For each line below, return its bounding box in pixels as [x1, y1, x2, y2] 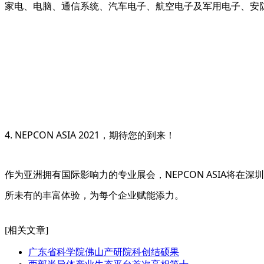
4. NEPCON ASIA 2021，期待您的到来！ [5, 128, 175, 141]
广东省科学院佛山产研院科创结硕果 [28, 246, 179, 257]
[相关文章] [5, 225, 48, 235]
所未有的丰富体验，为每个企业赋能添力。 [5, 188, 184, 202]
